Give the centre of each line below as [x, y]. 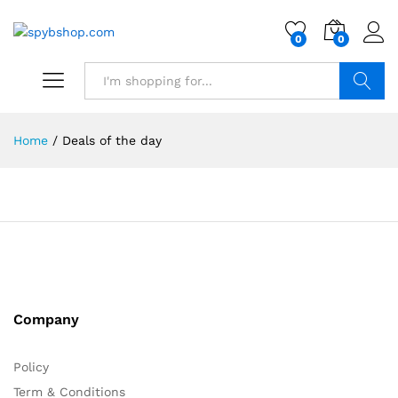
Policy [31, 367]
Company [46, 319]
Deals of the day [112, 140]
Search [362, 118]
